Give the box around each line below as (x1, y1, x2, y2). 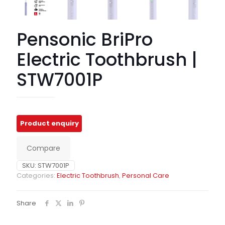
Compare (27, 143, 60, 154)
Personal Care (122, 171, 169, 181)
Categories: (17, 171, 57, 181)
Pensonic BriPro (17, 27, 153, 52)
